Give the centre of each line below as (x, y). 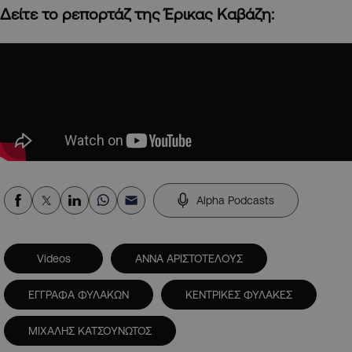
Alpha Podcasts (235, 201)
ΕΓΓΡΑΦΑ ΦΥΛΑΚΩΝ (79, 295)
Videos (53, 259)
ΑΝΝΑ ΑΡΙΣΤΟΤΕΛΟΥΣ (189, 259)
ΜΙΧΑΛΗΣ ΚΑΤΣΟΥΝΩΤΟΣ (90, 331)
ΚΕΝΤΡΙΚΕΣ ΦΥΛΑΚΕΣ (239, 295)
